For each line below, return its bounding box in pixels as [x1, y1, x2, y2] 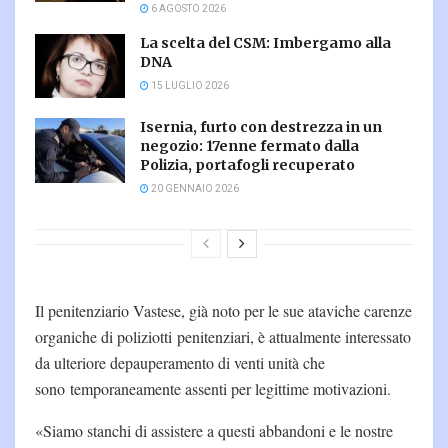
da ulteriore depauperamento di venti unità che [35, 352, 325, 374]
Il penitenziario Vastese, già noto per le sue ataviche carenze [35, 300, 412, 322]
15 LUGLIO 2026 [149, 78, 229, 93]
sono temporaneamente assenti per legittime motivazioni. [35, 378, 391, 400]
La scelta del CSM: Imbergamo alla [140, 33, 391, 52]
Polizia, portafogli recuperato [140, 156, 355, 175]
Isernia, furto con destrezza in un [140, 118, 382, 137]
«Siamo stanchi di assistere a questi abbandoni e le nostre [35, 420, 393, 442]
